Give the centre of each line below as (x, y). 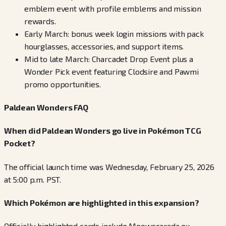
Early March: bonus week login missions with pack (114, 33)
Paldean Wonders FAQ (46, 107)
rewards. (40, 21)
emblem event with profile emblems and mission (113, 8)
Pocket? (20, 143)
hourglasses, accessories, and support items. (104, 46)
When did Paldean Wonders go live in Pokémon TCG (103, 131)
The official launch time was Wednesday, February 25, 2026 (109, 166)
